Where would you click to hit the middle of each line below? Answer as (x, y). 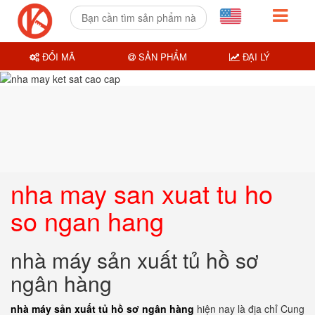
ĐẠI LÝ (255, 56)
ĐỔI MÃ (58, 56)
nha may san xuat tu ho (142, 193)
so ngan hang (87, 220)
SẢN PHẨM (161, 56)
